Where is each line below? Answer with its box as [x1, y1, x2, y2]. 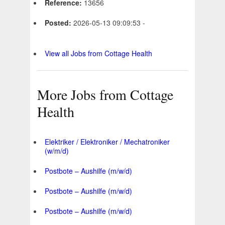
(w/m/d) [45, 146, 69, 156]
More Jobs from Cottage [37, 85, 173, 104]
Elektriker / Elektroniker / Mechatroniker [45, 137, 170, 147]
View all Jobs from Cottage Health [45, 48, 152, 59]
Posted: [45, 18, 73, 28]
